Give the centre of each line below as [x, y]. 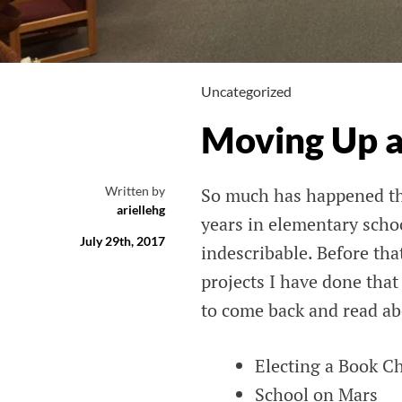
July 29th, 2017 [122, 241]
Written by [135, 191]
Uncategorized [246, 92]
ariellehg [141, 210]
